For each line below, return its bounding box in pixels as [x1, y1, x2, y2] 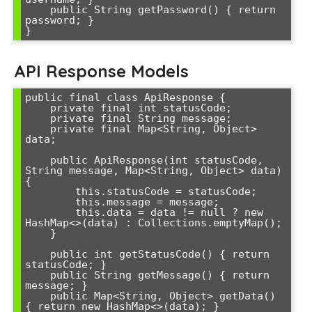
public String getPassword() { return [25, 3, 50, 17]
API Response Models [14, 61, 189, 82]
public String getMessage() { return [25, 269, 50, 282]
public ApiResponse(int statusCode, [25, 154, 50, 167]
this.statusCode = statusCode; [25, 185, 75, 198]
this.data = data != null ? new [25, 206, 75, 219]
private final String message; [25, 112, 50, 125]
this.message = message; [25, 196, 75, 209]
